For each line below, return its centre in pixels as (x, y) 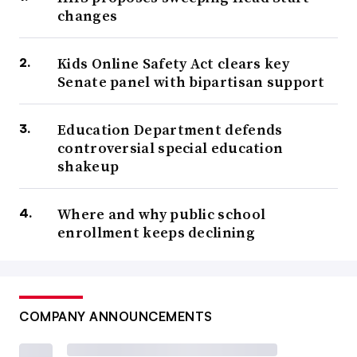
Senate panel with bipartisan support (191, 82)
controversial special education (171, 148)
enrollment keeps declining (156, 233)
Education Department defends (170, 130)
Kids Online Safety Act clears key (173, 64)
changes (88, 16)
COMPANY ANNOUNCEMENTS (116, 317)
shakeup (88, 167)
